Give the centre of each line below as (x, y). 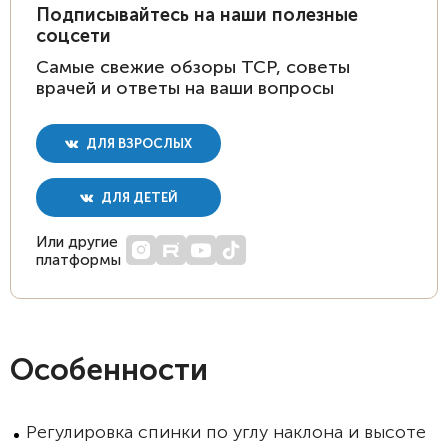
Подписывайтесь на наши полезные (197, 15)
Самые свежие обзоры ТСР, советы (193, 67)
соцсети (73, 36)
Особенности (109, 370)
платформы (78, 260)
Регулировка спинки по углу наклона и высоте (226, 432)
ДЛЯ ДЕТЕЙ (137, 197)
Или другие (77, 242)
